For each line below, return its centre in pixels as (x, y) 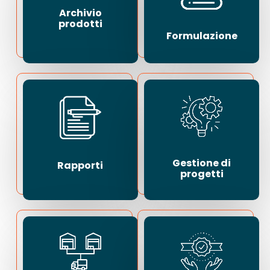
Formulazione (202, 36)
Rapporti (80, 165)
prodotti (80, 24)
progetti (202, 174)
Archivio (80, 13)
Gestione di (202, 163)
